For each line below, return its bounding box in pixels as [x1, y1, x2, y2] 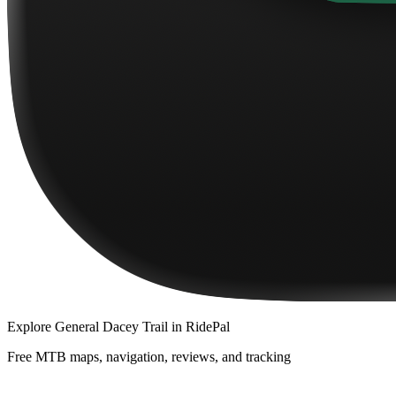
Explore [7, 319, 55, 335]
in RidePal [168, 319, 230, 335]
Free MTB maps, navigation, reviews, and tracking [7, 349, 291, 365]
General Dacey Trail [55, 319, 168, 335]
